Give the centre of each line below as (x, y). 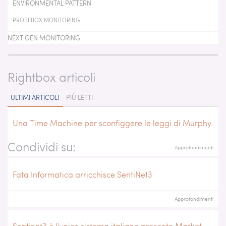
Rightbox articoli (51, 77)
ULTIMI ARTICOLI (35, 97)
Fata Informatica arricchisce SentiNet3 (82, 174)
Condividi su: (42, 147)
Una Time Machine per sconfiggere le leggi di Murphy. (113, 123)
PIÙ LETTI (79, 97)
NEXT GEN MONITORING (44, 38)
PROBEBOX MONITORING (46, 20)
